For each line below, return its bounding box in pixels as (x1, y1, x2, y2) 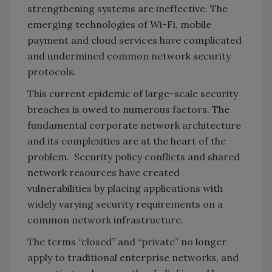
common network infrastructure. (27, 213, 191, 226)
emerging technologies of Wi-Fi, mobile (27, 18, 211, 30)
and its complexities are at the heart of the (27, 134, 226, 147)
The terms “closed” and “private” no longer (27, 235, 226, 248)
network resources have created (27, 166, 180, 178)
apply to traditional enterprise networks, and (27, 251, 239, 263)
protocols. (27, 65, 78, 78)
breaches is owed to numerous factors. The (27, 103, 229, 115)
